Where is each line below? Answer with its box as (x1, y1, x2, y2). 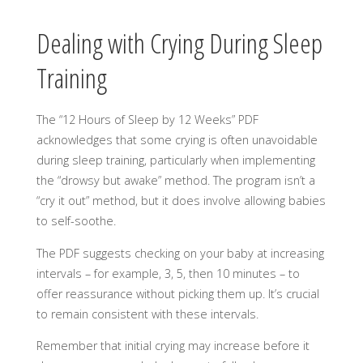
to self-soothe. (36, 213, 116, 229)
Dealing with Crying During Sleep (36, 24, 322, 62)
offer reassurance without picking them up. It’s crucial (36, 285, 319, 301)
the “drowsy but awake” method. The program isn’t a (36, 173, 315, 189)
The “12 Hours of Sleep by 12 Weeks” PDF (36, 112, 258, 128)
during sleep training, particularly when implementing (36, 152, 315, 169)
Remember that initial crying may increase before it (36, 338, 310, 353)
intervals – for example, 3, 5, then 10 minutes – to (36, 265, 300, 281)
